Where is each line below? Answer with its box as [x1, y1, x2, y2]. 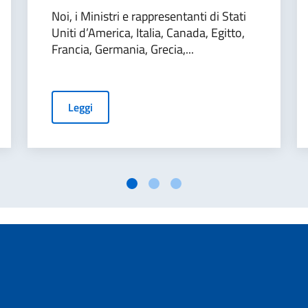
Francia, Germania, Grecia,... [52, 40, 194, 58]
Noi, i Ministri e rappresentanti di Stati [52, 7, 246, 25]
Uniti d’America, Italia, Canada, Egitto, [52, 23, 245, 42]
